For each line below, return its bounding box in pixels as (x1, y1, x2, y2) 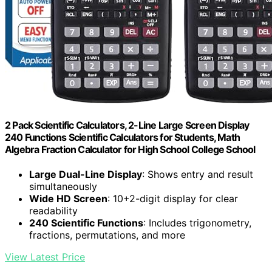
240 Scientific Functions (29, 217, 143, 229)
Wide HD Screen (29, 192, 107, 205)
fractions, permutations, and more (29, 229, 185, 242)
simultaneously (29, 180, 97, 193)
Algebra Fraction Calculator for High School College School (5, 143, 256, 155)
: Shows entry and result (142, 168, 253, 181)
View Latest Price (5, 251, 85, 263)
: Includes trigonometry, (143, 217, 251, 229)
